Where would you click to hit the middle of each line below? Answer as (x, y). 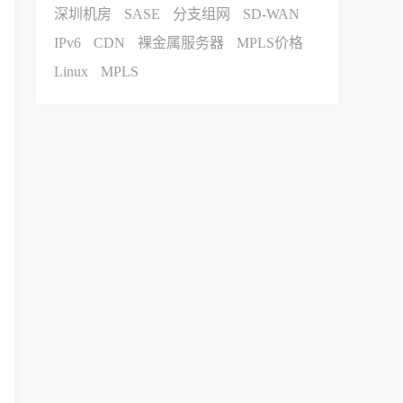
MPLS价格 (270, 43)
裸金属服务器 (181, 43)
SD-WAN (271, 14)
